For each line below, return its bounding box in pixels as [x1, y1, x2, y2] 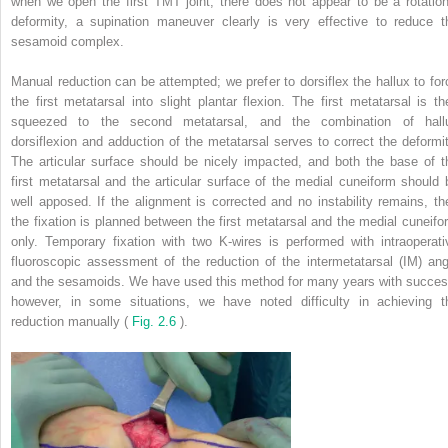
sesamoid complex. [11, 33, 124, 49]
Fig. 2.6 [132, 313, 180, 329]
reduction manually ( [11, 313, 132, 329]
